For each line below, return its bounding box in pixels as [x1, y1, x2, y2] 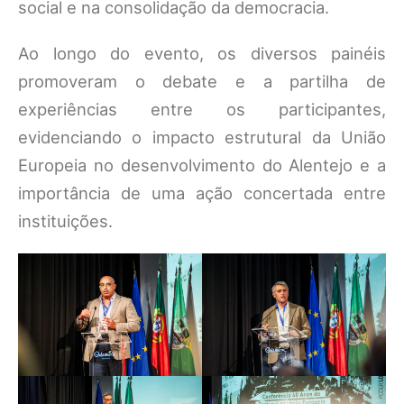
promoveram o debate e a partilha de [18, 71, 386, 91]
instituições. [18, 211, 113, 231]
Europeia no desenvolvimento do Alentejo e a [18, 155, 386, 175]
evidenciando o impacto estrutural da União [18, 127, 386, 147]
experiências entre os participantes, [18, 99, 386, 119]
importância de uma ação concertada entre [18, 183, 386, 203]
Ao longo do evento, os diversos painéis [18, 43, 386, 63]
